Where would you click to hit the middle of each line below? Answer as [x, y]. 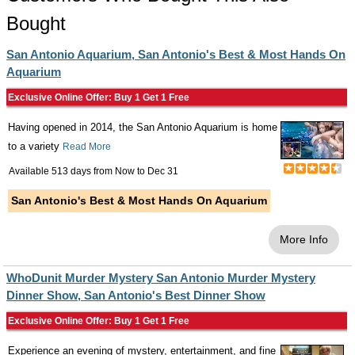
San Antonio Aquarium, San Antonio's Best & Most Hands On [176, 54]
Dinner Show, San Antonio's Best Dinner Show [136, 295]
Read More [87, 147]
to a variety [35, 146]
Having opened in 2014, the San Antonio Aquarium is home [143, 127]
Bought [36, 23]
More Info [304, 239]
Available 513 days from [62, 171]
